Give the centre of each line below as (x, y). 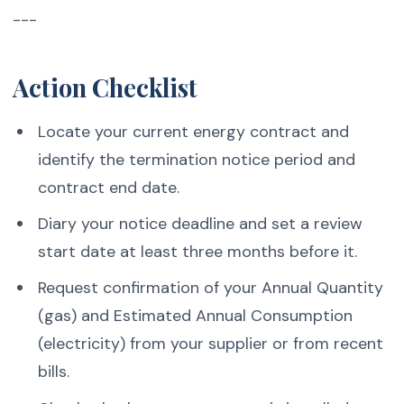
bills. (53, 372)
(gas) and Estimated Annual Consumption (195, 316)
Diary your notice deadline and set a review (200, 223)
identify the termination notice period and (196, 159)
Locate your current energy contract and (193, 131)
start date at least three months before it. (197, 251)
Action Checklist (106, 87)
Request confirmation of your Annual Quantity (210, 288)
